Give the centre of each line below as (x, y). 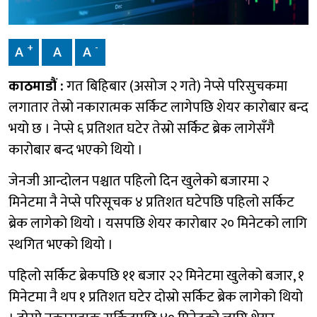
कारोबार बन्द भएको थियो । (76, 150)
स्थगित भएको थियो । (61, 244)
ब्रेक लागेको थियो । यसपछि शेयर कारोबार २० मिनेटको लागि (158, 223)
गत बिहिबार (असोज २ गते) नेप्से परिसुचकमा (175, 86)
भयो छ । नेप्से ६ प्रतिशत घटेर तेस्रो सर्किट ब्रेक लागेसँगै (142, 128)
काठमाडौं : (36, 86)
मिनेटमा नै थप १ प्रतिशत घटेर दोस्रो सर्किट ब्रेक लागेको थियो (156, 297)
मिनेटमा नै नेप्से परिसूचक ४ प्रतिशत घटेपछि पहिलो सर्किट (151, 202)
